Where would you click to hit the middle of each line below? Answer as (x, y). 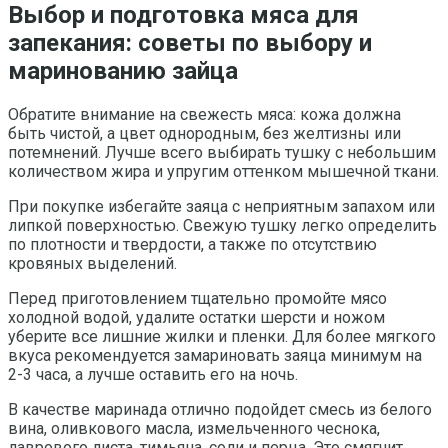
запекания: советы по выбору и (190, 42)
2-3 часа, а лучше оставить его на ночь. (153, 374)
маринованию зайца (123, 70)
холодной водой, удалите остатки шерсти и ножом (196, 317)
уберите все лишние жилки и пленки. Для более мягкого (222, 336)
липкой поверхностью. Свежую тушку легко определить (222, 225)
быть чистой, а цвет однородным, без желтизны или (204, 133)
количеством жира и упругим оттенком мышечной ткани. (223, 171)
